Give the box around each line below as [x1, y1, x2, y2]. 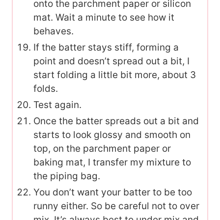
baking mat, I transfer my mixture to [33, 156, 191, 168]
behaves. [33, 25, 74, 37]
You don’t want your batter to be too [33, 186, 192, 198]
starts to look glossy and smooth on [33, 129, 191, 140]
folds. [33, 82, 58, 94]
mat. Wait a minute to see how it [33, 11, 174, 23]
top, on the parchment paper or [33, 142, 171, 154]
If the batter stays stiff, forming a [33, 41, 179, 53]
